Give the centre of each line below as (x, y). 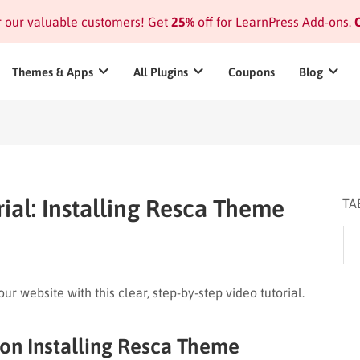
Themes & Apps (53, 72)
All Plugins (161, 72)
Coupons (252, 72)
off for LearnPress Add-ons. (272, 22)
